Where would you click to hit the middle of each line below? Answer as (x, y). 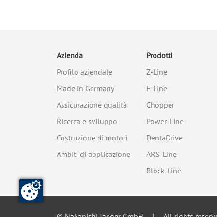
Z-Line (157, 72)
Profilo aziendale (85, 72)
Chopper (160, 105)
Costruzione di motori (92, 138)
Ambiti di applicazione (93, 154)
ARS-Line (162, 154)
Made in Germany (85, 88)
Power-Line (165, 121)
